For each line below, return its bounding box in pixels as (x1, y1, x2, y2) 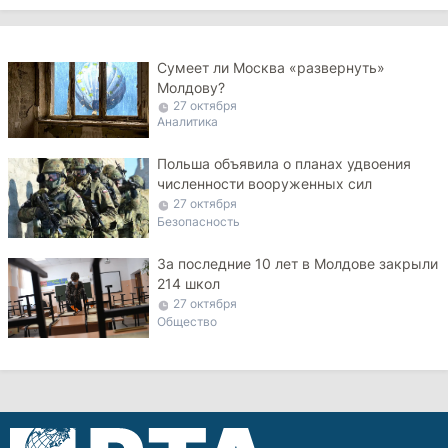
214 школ (157, 275, 221, 293)
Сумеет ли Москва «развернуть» (157, 58, 386, 76)
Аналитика (157, 113, 219, 129)
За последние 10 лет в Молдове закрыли (157, 255, 439, 273)
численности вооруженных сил (157, 174, 373, 192)
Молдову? (157, 78, 226, 96)
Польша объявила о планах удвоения (157, 154, 412, 172)
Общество (157, 313, 218, 329)
